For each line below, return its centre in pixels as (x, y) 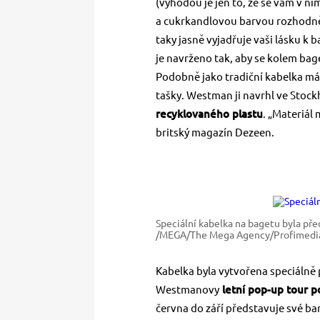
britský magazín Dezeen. (215, 133)
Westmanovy (187, 290)
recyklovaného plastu (209, 114)
